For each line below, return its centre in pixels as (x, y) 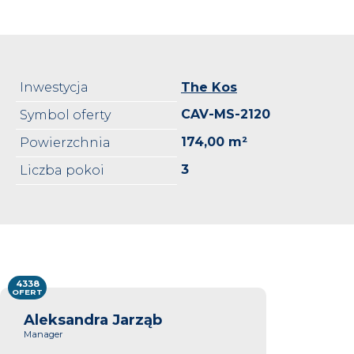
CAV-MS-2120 (226, 114)
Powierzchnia (65, 142)
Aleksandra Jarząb (93, 319)
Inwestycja (54, 87)
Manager (43, 334)
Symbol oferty (65, 115)
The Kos (209, 87)
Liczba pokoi (62, 170)
